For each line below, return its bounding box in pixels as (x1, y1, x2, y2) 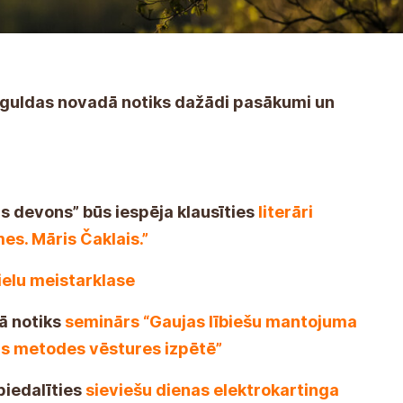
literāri (258, 201, 313, 221)
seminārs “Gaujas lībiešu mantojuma (65, 311, 357, 331)
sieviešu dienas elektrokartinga (85, 380, 339, 399)
